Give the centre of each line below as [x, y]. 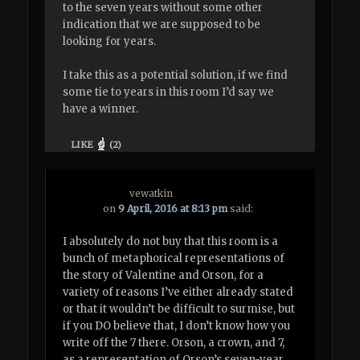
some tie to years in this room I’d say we [169, 92]
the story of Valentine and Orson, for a [164, 276]
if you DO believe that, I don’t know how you [177, 326]
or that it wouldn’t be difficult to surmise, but [179, 309]
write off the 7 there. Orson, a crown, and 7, [174, 343]
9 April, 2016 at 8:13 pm [173, 208]
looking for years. [110, 42]
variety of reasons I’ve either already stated [178, 292]
